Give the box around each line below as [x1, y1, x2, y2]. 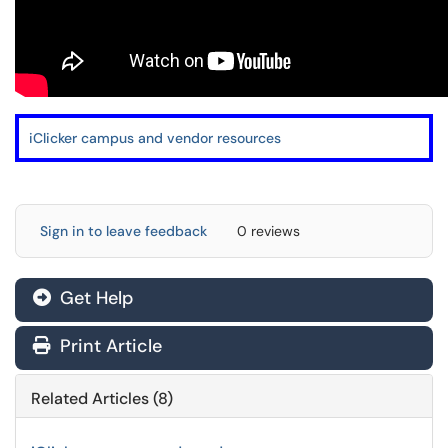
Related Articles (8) [31, 388, 173, 409]
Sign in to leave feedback [40, 222, 207, 240]
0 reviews [237, 222, 300, 240]
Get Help [55, 286, 133, 310]
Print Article [55, 334, 162, 358]
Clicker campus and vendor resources [33, 129, 281, 147]
